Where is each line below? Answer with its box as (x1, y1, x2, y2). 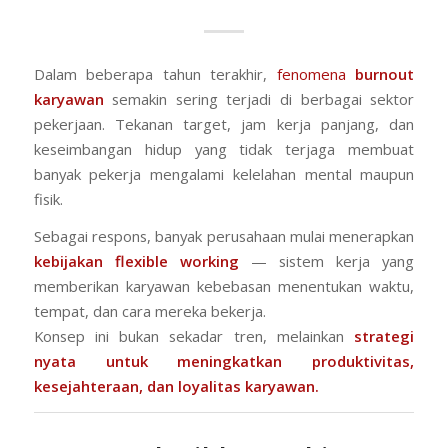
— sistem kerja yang (238, 251, 415, 272)
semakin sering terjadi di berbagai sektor (103, 88, 415, 109)
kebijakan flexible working (33, 251, 239, 272)
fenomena (276, 63, 356, 84)
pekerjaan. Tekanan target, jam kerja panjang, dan (33, 113, 415, 134)
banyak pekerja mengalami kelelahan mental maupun (33, 163, 415, 184)
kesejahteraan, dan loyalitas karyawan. (33, 376, 319, 397)
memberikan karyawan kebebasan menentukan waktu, (33, 276, 415, 297)
